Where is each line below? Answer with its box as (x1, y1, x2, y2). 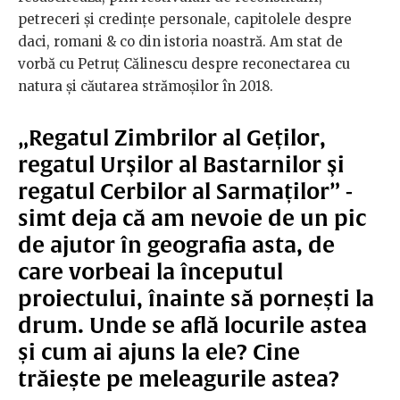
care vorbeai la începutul (18, 259, 283, 285)
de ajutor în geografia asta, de (18, 232, 335, 258)
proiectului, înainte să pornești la (18, 286, 374, 312)
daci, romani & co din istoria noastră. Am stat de (18, 33, 343, 51)
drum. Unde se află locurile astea (18, 312, 367, 338)
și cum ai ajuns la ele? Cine (18, 339, 300, 365)
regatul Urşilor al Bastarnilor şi (18, 152, 345, 178)
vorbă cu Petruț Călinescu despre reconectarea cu (18, 55, 350, 73)
